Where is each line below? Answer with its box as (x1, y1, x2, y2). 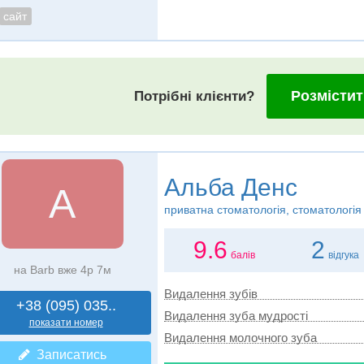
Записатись (29, 348, 106, 362)
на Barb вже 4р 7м (13, 263, 111, 276)
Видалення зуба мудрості (163, 309, 308, 323)
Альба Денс (163, 174, 297, 201)
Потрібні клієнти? (133, 89, 254, 104)
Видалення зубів (163, 287, 258, 301)
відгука (328, 249, 360, 261)
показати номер (28, 317, 103, 328)
